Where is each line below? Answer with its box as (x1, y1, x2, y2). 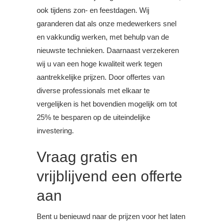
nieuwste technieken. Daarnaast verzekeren (37, 46, 179, 55)
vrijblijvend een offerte (37, 168, 182, 185)
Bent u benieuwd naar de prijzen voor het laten (37, 212, 185, 221)
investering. (37, 126, 74, 135)
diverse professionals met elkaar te (37, 86, 150, 95)
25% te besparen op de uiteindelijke (37, 113, 150, 122)
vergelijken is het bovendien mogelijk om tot (37, 100, 177, 109)
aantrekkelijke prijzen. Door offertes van (37, 73, 165, 82)
